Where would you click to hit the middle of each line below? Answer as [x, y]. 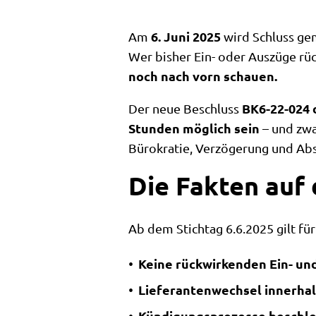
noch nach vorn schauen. [203, 76]
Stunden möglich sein [194, 128]
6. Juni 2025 [186, 36]
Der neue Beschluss [185, 108]
